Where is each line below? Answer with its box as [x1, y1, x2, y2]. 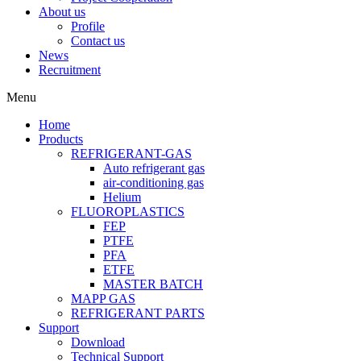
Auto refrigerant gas [103, 161, 205, 175]
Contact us [71, 34, 125, 48]
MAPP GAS [71, 292, 135, 305]
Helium [103, 190, 141, 204]
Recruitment [39, 63, 101, 77]
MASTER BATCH [103, 277, 203, 291]
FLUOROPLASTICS [71, 205, 185, 218]
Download [71, 335, 125, 349]
